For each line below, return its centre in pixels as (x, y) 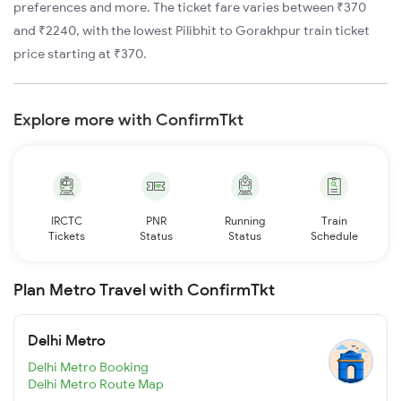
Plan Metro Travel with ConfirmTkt (144, 289)
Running (245, 220)
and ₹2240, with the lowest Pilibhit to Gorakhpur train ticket (192, 30)
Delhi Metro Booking (88, 367)
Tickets (67, 235)
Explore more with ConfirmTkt (128, 119)
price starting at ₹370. (80, 53)
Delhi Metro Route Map (96, 384)
